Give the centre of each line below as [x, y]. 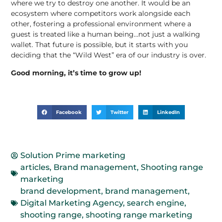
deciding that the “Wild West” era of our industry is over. [109, 55]
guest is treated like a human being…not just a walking [106, 34]
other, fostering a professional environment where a [101, 24]
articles [35, 167]
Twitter [120, 112]
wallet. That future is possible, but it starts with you [100, 45]
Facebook [69, 112]
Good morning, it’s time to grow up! [76, 73]
